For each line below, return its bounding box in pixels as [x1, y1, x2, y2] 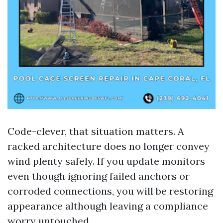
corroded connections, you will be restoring [7, 185, 213, 197]
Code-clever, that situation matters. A [7, 125, 184, 137]
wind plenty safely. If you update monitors [7, 155, 205, 167]
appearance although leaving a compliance [7, 200, 208, 212]
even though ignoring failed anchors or [7, 170, 190, 182]
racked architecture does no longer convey [7, 140, 210, 152]
